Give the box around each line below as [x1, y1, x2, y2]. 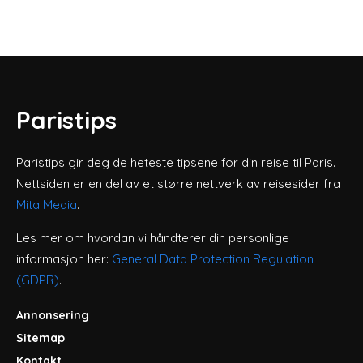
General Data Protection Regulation [112, 250, 314, 267]
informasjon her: [16, 250, 112, 267]
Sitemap [16, 330, 65, 345]
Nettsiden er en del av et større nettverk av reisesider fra [16, 175, 340, 191]
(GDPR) [16, 271, 59, 288]
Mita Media [16, 196, 77, 212]
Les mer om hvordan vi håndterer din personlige [16, 229, 289, 246]
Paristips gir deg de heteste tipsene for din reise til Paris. [16, 154, 335, 170]
